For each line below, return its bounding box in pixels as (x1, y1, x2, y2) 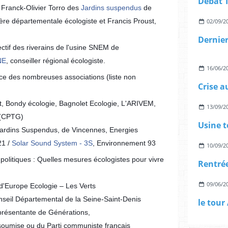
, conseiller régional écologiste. (6, 56, 105, 65)
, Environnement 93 (93, 139, 156, 147)
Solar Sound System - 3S (12, 139, 93, 147)
